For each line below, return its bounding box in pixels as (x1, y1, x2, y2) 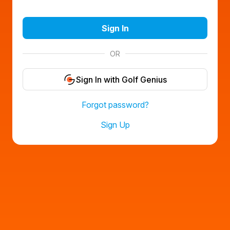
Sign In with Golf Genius (76, 74, 167, 85)
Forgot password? (81, 99, 149, 110)
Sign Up (100, 119, 130, 130)
